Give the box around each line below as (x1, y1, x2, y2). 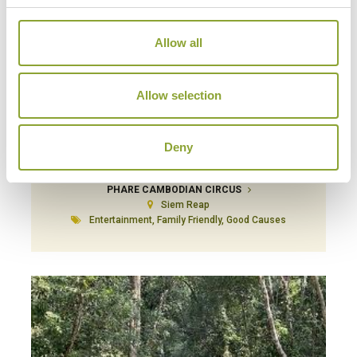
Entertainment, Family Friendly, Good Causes (89, 214, 286, 226)
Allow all (155, 36, 202, 49)
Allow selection (135, 88, 222, 102)
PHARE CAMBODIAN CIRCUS (106, 184, 244, 196)
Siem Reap (161, 199, 210, 211)
